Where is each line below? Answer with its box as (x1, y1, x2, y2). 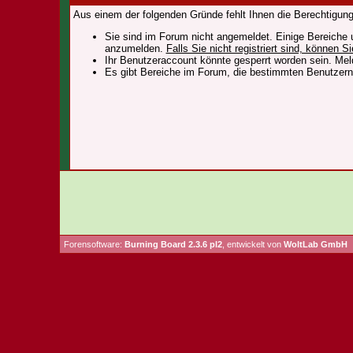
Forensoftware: (63, 240, 124, 249)
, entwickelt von (221, 240, 284, 249)
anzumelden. (104, 43, 166, 54)
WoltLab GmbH (283, 240, 347, 249)
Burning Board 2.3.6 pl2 (124, 240, 222, 249)
